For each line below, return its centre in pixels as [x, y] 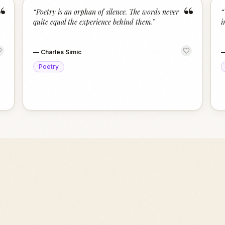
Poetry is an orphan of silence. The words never [108, 12]
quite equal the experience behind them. [93, 22]
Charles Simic [61, 52]
